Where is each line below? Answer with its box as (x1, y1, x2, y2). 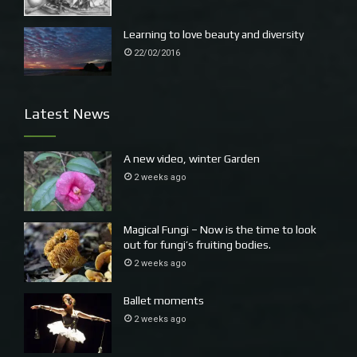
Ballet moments (124, 294, 204, 308)
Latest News (24, 105, 110, 123)
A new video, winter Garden (124, 152, 260, 166)
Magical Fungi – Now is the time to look (124, 223, 316, 237)
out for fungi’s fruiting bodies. (124, 238, 271, 252)
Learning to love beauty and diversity (124, 27, 304, 41)
